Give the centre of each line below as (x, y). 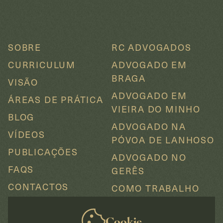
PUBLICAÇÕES (43, 152)
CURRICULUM (42, 65)
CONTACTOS (39, 187)
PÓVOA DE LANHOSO (163, 140)
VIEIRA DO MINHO (156, 109)
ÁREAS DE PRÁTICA (56, 100)
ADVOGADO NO (149, 157)
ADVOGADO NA (149, 126)
